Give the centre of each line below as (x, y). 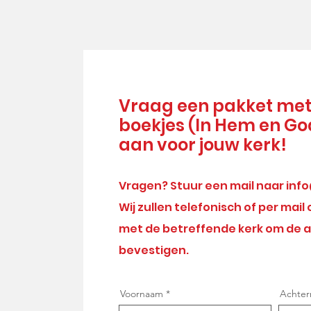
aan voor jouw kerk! (203, 145)
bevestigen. (154, 250)
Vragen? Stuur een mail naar (202, 186)
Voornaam (142, 294)
